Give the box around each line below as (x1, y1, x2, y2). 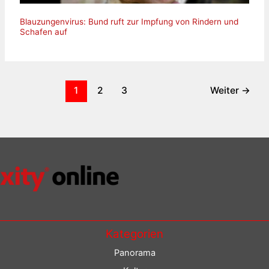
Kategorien (106, 226, 163, 241)
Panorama (113, 247, 156, 258)
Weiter (210, 84, 241, 96)
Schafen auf (19, 27, 67, 37)
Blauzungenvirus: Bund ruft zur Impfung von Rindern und (19, 17, 238, 27)
